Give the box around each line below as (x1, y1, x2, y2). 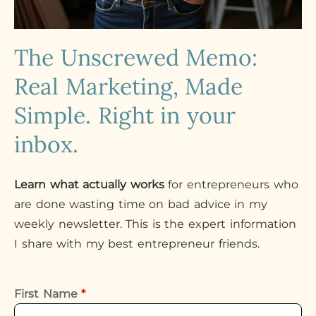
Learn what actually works (14, 178, 164, 191)
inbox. (14, 130, 78, 159)
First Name (14, 287, 82, 300)
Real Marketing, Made (14, 72, 243, 101)
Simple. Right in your (14, 101, 236, 130)
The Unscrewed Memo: (14, 43, 258, 72)
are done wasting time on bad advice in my (14, 197, 267, 211)
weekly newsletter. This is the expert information (14, 217, 296, 231)
